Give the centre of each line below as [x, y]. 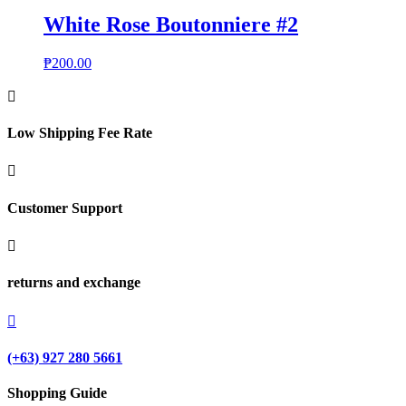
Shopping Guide [57, 393]
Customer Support [65, 208]
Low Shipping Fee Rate [80, 133]
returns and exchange [74, 283]
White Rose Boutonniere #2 [171, 25]
